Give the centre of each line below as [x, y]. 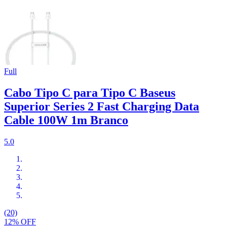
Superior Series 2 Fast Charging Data [102, 107]
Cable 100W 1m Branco [66, 120]
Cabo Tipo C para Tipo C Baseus [90, 93]
